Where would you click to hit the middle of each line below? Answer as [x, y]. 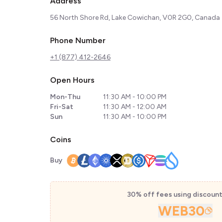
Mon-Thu [65, 97]
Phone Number [78, 40]
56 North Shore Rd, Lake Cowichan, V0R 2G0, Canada [135, 18]
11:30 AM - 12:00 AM [135, 107]
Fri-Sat [62, 107]
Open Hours [72, 80]
